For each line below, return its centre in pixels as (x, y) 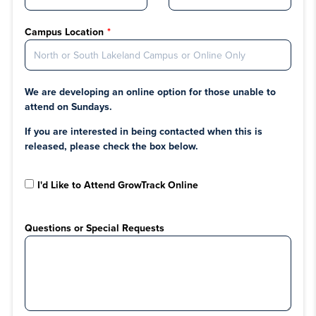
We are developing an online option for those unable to (151, 92)
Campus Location (65, 32)
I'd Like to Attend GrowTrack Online (118, 186)
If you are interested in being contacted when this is (144, 132)
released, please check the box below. (112, 147)
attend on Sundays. (69, 107)
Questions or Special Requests (95, 229)
